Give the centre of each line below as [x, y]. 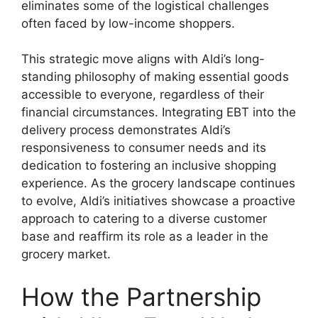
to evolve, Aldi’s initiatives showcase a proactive [158, 201]
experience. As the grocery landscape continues [158, 183]
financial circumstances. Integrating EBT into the [159, 113]
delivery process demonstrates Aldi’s [126, 130]
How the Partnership [141, 296]
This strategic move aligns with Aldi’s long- [143, 59]
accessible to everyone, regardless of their [143, 95]
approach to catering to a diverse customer [144, 219]
